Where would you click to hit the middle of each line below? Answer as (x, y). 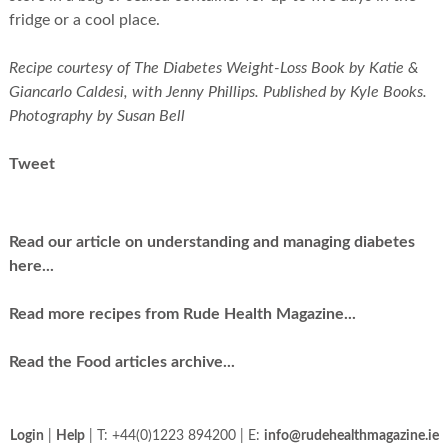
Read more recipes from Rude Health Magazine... (182, 314)
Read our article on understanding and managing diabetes (211, 242)
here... (31, 266)
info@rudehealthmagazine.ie (351, 436)
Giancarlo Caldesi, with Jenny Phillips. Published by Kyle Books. (217, 92)
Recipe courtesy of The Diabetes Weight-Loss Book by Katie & (213, 68)
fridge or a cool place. (84, 20)
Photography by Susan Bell (96, 116)
